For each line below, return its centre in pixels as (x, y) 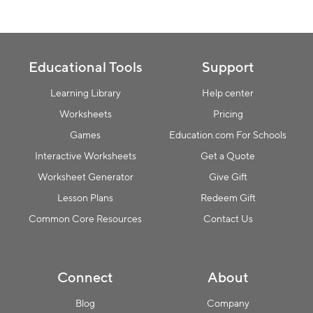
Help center (228, 93)
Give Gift (228, 177)
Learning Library (85, 93)
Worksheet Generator (85, 177)
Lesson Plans (85, 198)
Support (228, 67)
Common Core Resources (85, 219)
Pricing (228, 114)
